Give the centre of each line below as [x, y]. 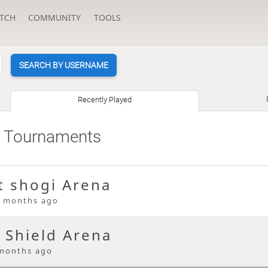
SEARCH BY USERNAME [63, 66]
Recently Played [105, 100]
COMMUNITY [55, 18]
